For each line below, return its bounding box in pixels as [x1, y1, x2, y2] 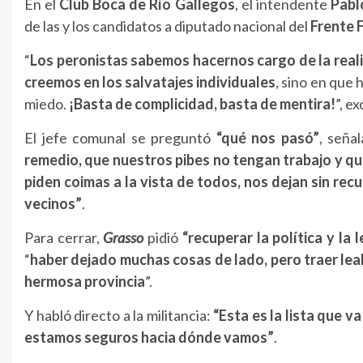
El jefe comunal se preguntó [24, 128, 216, 147]
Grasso [103, 228, 144, 246]
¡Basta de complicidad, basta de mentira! [69, 94, 335, 113]
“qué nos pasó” [216, 128, 319, 147]
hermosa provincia [24, 271, 145, 290]
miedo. [24, 94, 69, 113]
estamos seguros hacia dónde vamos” [24, 327, 274, 346]
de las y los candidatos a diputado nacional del [24, 16, 310, 35]
